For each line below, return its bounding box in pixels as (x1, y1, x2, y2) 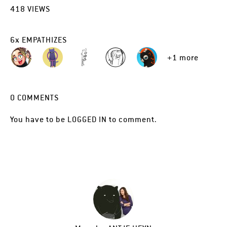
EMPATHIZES (20, 34, 67, 45)
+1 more (167, 52, 199, 63)
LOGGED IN (67, 114, 107, 125)
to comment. (107, 114, 157, 125)
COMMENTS (15, 92, 59, 103)
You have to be (10, 114, 67, 125)
